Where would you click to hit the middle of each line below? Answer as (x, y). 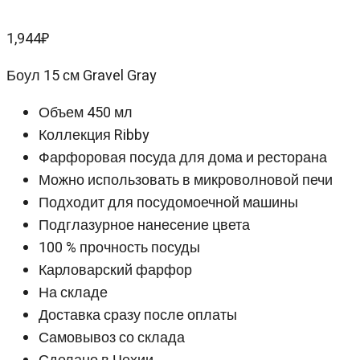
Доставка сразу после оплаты (138, 316)
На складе (73, 293)
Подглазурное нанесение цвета (144, 226)
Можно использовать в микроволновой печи (186, 181)
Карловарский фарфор (115, 271)
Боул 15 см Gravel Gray (82, 76)
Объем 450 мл (86, 113)
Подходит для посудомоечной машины (168, 203)
